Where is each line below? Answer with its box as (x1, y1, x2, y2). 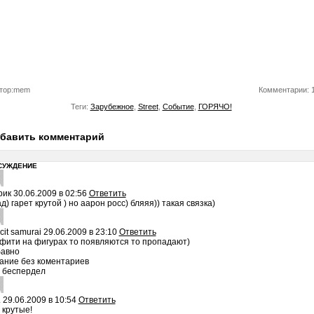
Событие (162, 102, 194, 111)
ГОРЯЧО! (198, 102, 232, 111)
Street (137, 102, 158, 111)
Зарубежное (90, 102, 134, 111)
